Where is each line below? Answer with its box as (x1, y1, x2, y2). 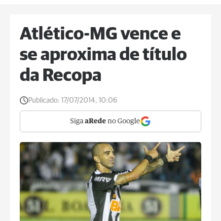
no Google (106, 118, 140, 125)
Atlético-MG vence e (20, 26, 181, 43)
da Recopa (20, 67, 102, 85)
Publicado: (28, 97, 60, 104)
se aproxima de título (20, 46, 187, 64)
